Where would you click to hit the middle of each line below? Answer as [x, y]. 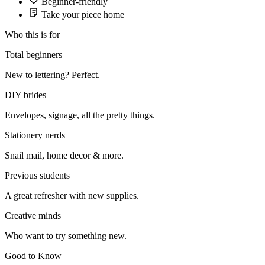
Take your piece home [83, 14]
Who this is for [32, 34]
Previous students [37, 175]
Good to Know [33, 256]
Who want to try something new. [66, 235]
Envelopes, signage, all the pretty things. [80, 115]
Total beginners [33, 54]
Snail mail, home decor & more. [64, 155]
